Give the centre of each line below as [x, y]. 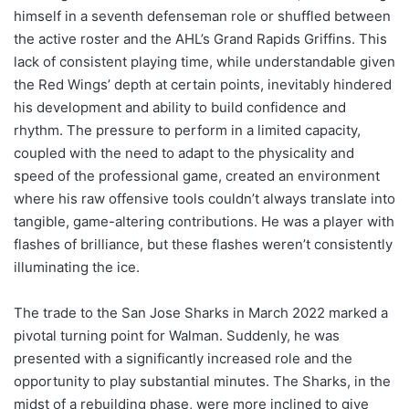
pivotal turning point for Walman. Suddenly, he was [177, 336]
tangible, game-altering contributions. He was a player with [204, 222]
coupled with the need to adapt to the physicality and [184, 153]
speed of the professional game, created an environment [197, 176]
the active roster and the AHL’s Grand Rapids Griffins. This [200, 39]
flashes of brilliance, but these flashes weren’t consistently [203, 245]
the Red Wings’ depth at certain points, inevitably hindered [203, 85]
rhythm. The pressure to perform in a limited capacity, [187, 131]
